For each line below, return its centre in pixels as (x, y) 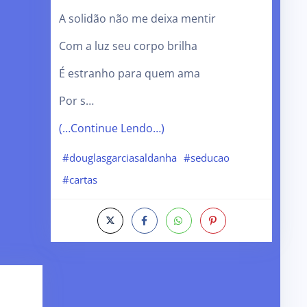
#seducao (206, 158)
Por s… (77, 100)
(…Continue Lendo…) (112, 128)
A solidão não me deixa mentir (138, 18)
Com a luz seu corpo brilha (128, 46)
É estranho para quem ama (130, 73)
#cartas (80, 179)
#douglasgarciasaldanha (120, 158)
